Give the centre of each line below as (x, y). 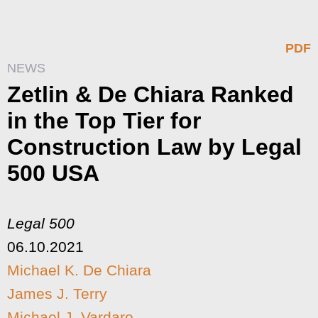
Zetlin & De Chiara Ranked (150, 94)
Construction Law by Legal (154, 147)
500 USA (53, 173)
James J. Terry (57, 294)
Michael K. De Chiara (79, 270)
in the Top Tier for (104, 121)
